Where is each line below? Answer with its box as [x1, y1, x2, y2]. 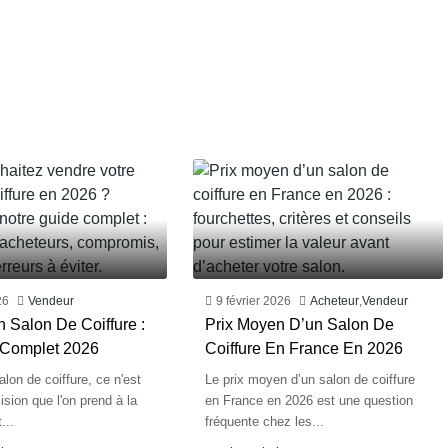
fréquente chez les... [205, 414, 325, 429]
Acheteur [310, 294, 360, 308]
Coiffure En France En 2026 [205, 340, 404, 357]
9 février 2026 [216, 294, 292, 308]
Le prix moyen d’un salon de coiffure [205, 372, 416, 387]
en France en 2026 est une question [205, 393, 414, 408]
